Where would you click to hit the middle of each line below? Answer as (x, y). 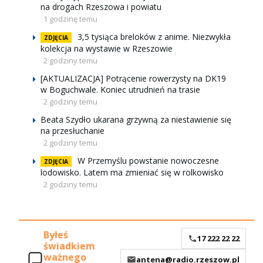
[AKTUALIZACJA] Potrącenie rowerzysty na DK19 (133, 78)
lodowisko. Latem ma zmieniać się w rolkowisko (132, 172)
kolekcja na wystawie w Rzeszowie (107, 48)
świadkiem (69, 246)
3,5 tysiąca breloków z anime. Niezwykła (154, 37)
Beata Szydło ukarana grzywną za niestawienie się (136, 119)
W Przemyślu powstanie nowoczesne (148, 161)
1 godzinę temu (70, 19)
